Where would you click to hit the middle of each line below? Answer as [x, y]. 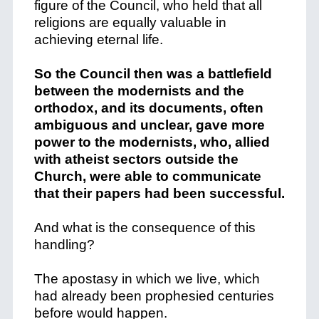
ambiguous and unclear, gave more [149, 125]
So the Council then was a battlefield [153, 74]
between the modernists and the [139, 91]
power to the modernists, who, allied [152, 142]
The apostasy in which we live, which [147, 279]
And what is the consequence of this [145, 228]
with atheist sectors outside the [136, 159]
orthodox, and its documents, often [148, 108]
